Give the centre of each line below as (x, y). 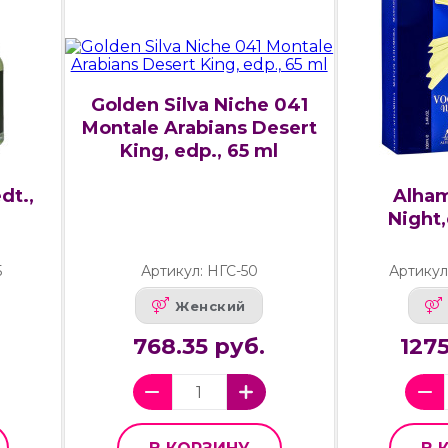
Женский (210, 305)
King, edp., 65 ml (199, 151)
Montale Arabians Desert (199, 128)
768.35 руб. (199, 347)
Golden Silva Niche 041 (199, 105)
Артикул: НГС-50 (199, 271)
